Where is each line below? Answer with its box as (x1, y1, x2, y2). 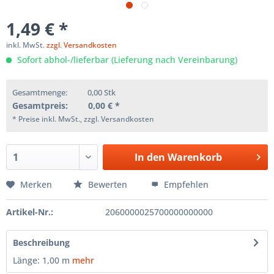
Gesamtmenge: (12, 87, 67, 98)
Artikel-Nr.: (6, 206, 53, 218)
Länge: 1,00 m (13, 254, 70, 266)
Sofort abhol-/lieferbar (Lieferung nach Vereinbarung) (15, 54, 237, 65)
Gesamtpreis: (12, 100, 68, 111)
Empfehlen (161, 179, 209, 190)
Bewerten (86, 179, 130, 190)
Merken (20, 179, 52, 190)
